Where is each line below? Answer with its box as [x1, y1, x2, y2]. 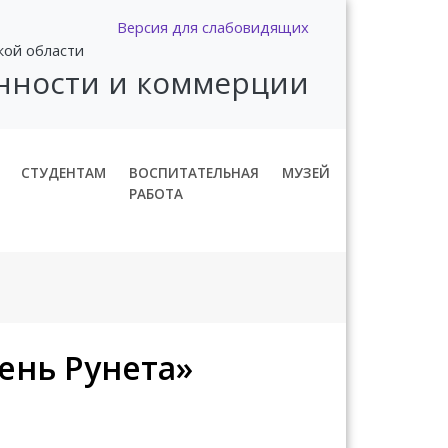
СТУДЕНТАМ [21, 162, 107, 182]
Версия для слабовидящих [117, 17, 309, 38]
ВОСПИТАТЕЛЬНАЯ [129, 162, 260, 182]
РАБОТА [129, 183, 184, 203]
